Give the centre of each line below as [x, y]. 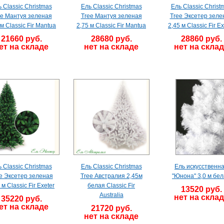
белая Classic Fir [111, 185]
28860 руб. [201, 39]
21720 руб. [111, 208]
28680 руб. [111, 39]
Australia [111, 195]
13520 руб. [201, 189]
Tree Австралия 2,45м [111, 176]
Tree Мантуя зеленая [111, 16]
